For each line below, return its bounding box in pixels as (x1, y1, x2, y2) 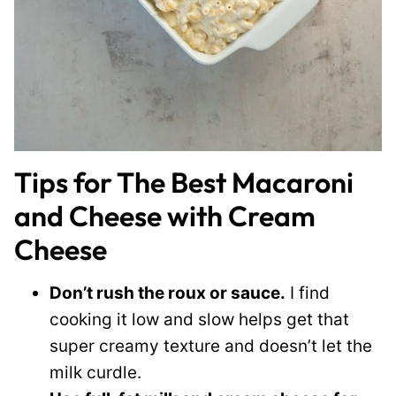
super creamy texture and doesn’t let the (49, 336, 372, 356)
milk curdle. (49, 362, 141, 383)
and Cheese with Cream (14, 198, 316, 233)
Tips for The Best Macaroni (14, 164, 354, 200)
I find (286, 283, 330, 303)
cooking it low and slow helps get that (49, 309, 349, 330)
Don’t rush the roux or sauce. (49, 283, 286, 303)
